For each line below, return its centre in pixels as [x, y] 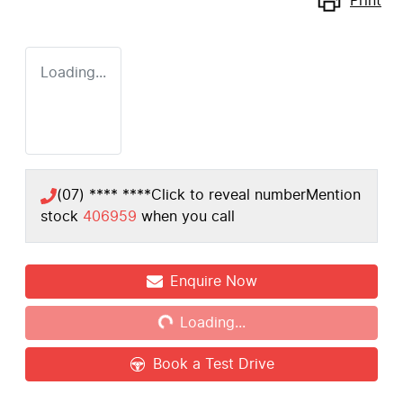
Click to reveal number [228, 196]
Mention [333, 196]
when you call [188, 217]
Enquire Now [213, 282]
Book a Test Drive [213, 365]
